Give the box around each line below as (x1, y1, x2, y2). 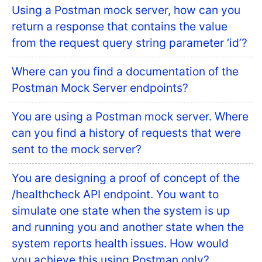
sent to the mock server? (12, 142, 142, 156)
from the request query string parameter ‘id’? (12, 36, 247, 50)
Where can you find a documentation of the (12, 64, 239, 78)
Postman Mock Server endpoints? (12, 81, 188, 95)
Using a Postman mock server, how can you (12, 3, 240, 17)
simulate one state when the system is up (12, 204, 230, 218)
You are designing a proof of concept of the (12, 171, 240, 185)
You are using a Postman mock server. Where (12, 109, 249, 123)
